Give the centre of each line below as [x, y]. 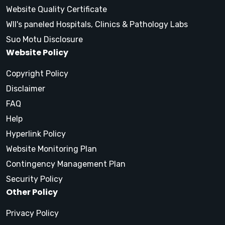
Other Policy [32, 192]
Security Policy [34, 179]
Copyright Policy [37, 74]
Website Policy [37, 53]
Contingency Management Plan [66, 164]
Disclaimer [26, 89]
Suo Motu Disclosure [44, 40]
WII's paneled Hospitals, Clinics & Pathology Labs [97, 25]
